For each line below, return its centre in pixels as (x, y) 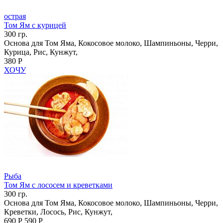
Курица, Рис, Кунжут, (41, 52)
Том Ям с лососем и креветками (58, 185)
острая (15, 16)
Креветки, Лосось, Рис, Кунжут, (58, 212)
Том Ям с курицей (35, 25)
